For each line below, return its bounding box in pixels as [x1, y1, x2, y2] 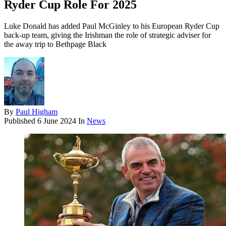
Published [4, 117, 37, 126]
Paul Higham [16, 107, 58, 117]
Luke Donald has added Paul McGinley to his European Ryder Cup [4, 22, 219, 31]
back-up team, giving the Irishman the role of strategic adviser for [4, 31, 211, 40]
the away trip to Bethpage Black [4, 40, 106, 49]
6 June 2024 [37, 117, 76, 126]
